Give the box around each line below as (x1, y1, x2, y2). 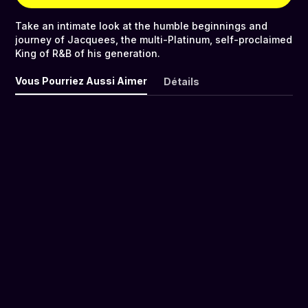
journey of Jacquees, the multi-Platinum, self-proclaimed (15, 34, 292, 46)
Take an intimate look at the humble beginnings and (15, 20, 267, 32)
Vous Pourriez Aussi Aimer (15, 75, 147, 87)
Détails (164, 76, 199, 88)
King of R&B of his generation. (15, 47, 160, 60)
